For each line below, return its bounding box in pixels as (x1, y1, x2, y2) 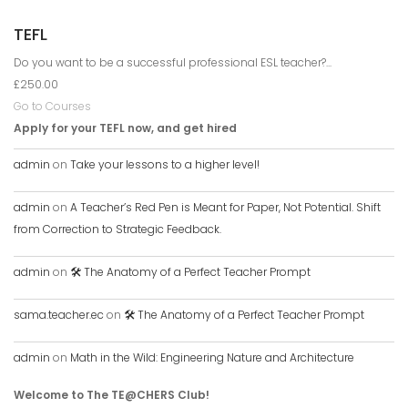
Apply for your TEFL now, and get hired (14, 119, 237, 136)
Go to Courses (14, 97, 91, 114)
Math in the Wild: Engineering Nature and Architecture (70, 349, 354, 365)
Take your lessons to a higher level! (70, 156, 260, 172)
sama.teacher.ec (14, 306, 104, 322)
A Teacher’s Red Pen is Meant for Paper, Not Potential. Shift (70, 199, 381, 215)
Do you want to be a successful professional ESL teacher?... (14, 54, 331, 70)
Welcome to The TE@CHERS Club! (14, 386, 209, 403)
